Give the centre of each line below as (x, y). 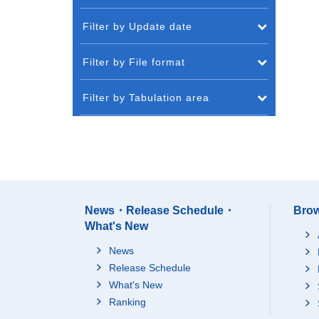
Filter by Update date (137, 26)
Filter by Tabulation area (146, 98)
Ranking (127, 302)
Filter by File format (134, 62)
